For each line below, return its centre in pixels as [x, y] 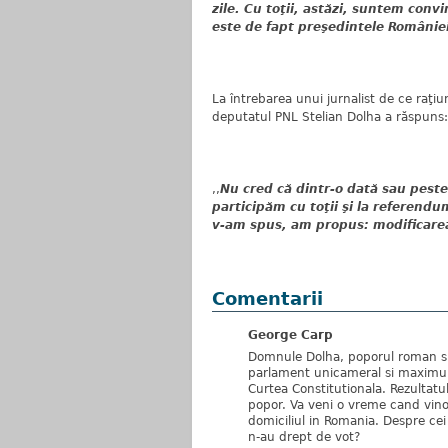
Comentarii [267, 298]
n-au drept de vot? [304, 437]
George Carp [290, 335]
